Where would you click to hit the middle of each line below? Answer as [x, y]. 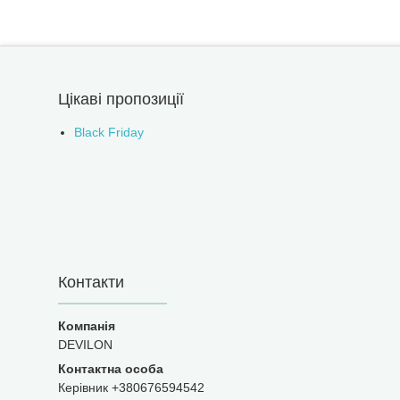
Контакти [91, 282]
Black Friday [109, 132]
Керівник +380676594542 [131, 387]
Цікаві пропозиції [121, 99]
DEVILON [85, 345]
